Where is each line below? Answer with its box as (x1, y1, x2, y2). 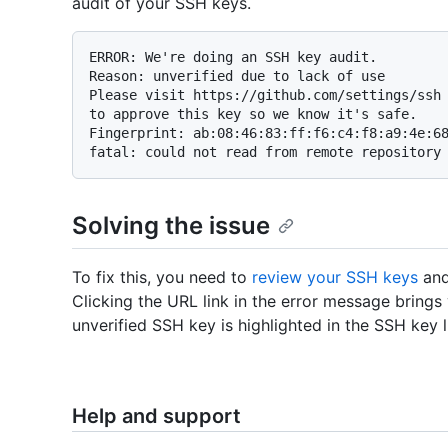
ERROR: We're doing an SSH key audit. (89, 49, 377, 65)
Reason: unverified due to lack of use (89, 68, 385, 84)
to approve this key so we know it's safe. (89, 106, 417, 122)
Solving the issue (72, 211, 270, 240)
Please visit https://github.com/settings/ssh (89, 87, 441, 103)
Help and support (72, 404, 241, 429)
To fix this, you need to (72, 267, 252, 288)
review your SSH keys (252, 267, 418, 288)
